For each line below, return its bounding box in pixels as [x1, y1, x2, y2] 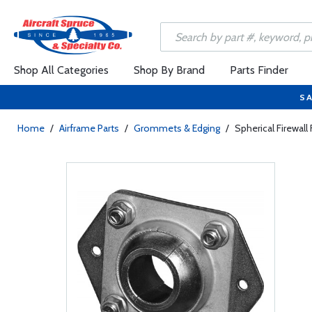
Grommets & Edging [134, 122, 220, 134]
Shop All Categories [14, 63, 109, 77]
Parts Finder [230, 63, 288, 77]
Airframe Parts [59, 122, 119, 134]
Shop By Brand [134, 63, 205, 77]
